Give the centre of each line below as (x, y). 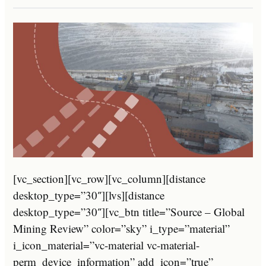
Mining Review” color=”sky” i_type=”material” (121, 228)
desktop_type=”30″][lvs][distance (89, 195)
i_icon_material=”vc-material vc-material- (106, 245)
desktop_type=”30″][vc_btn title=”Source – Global (129, 211)
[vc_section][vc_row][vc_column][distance (109, 178)
